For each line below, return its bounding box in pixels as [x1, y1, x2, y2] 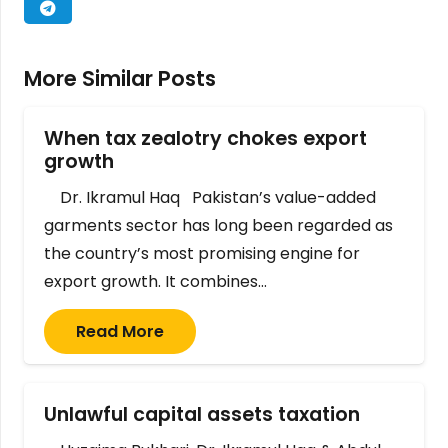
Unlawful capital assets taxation [44, 401, 370, 429]
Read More [76, 320, 164, 344]
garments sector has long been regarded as [44, 214, 393, 238]
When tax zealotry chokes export [44, 124, 367, 152]
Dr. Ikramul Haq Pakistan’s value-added [44, 186, 376, 210]
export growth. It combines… [44, 270, 267, 294]
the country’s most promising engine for [44, 242, 360, 266]
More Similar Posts [24, 63, 216, 93]
